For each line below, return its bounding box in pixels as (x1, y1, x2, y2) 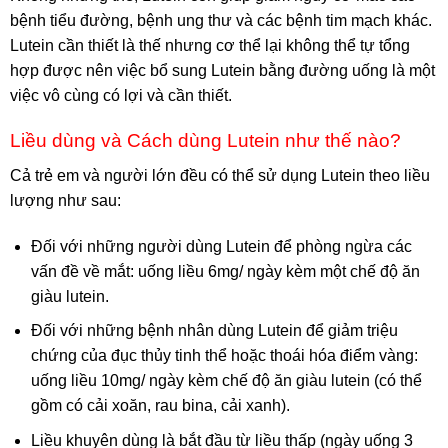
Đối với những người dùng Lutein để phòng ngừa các (30, 237, 412, 255)
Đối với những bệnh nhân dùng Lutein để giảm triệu (30, 322, 398, 340)
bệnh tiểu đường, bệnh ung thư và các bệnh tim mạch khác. (10, 12, 432, 30)
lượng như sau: (10, 191, 121, 209)
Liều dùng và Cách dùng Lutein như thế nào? (10, 130, 401, 152)
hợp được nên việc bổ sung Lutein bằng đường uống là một (10, 62, 435, 80)
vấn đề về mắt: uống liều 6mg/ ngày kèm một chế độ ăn (30, 262, 420, 280)
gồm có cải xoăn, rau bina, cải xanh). (30, 397, 290, 415)
